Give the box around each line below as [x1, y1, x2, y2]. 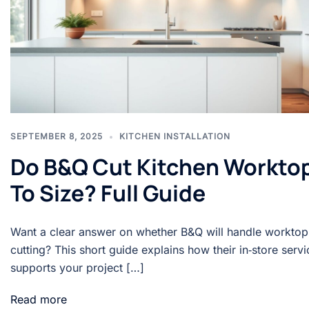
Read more [10, 292, 67, 307]
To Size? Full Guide [10, 178, 206, 209]
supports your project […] [10, 261, 144, 275]
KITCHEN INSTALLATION [119, 131, 230, 142]
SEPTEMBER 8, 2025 [10, 131, 103, 142]
